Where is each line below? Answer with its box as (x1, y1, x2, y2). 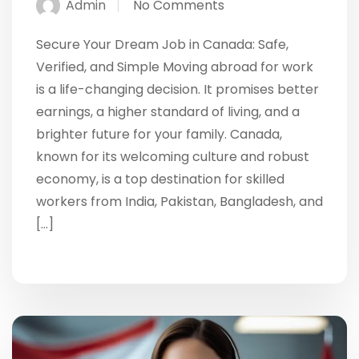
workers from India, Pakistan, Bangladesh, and (36, 192, 323, 211)
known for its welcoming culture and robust (36, 147, 309, 166)
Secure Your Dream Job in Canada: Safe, (36, 34, 288, 54)
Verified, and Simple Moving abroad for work (36, 57, 313, 76)
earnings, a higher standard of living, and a (36, 102, 300, 121)
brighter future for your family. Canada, (36, 124, 282, 143)
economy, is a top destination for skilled (36, 169, 284, 188)
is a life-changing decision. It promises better (36, 79, 319, 99)
